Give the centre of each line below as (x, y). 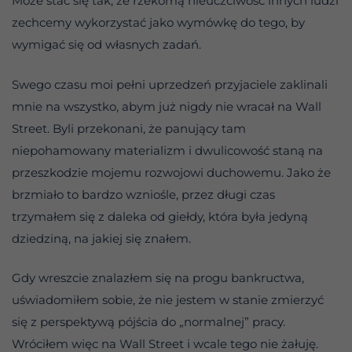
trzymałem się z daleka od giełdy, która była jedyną (160, 216)
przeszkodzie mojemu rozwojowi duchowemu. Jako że (171, 172)
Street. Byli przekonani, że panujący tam (129, 128)
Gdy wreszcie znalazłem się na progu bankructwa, (158, 278)
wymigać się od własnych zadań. (106, 45)
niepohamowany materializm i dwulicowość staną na (167, 150)
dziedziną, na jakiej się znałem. (101, 238)
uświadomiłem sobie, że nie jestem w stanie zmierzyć (168, 300)
